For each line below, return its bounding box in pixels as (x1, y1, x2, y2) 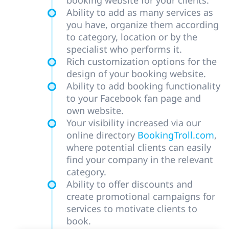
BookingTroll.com (138, 129, 214, 142)
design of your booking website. (66, 67, 206, 80)
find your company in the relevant (66, 153, 213, 166)
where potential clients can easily (66, 141, 211, 154)
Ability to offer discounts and (66, 178, 193, 191)
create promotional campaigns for (66, 190, 215, 203)
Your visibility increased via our (66, 117, 201, 129)
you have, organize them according (66, 18, 219, 31)
